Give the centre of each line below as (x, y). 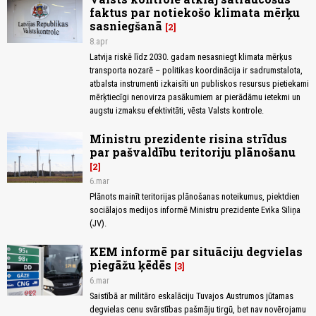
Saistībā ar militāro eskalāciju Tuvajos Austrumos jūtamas (192, 296)
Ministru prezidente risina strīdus (188, 139)
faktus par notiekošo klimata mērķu (195, 13)
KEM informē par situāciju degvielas (196, 252)
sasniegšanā (126, 26)
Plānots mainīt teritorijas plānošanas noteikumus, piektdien (195, 197)
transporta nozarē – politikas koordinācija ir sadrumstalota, (196, 71)
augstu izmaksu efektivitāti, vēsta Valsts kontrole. (177, 111)
